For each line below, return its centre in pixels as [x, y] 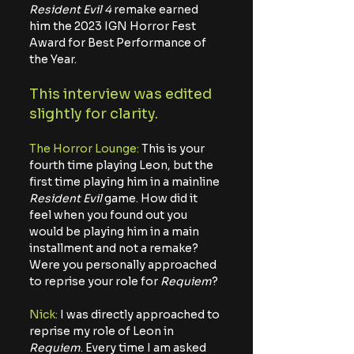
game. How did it [151, 199]
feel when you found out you [109, 215]
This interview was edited [122, 94]
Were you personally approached [124, 265]
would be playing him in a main [115, 232]
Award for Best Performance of [119, 43]
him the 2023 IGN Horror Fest [114, 26]
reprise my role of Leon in [103, 331]
